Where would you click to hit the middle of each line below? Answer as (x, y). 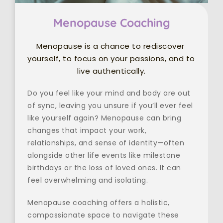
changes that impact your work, (87, 131)
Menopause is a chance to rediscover (111, 46)
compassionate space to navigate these (103, 215)
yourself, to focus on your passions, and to (111, 59)
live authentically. (111, 71)
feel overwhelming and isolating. (88, 180)
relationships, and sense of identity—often (106, 143)
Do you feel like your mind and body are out (109, 93)
